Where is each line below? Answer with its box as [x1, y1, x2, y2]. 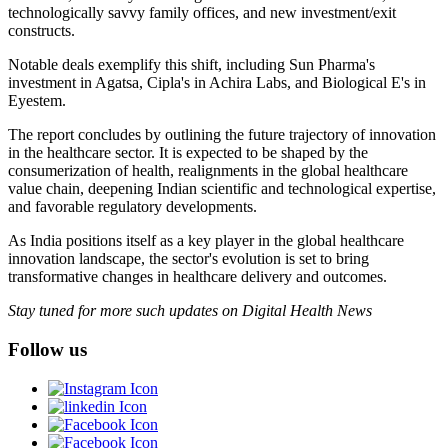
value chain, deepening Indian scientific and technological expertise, [8, 180, 436, 198]
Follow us [8, 338, 87, 360]
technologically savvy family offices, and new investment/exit [8, 4, 396, 22]
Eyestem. [8, 92, 66, 110]
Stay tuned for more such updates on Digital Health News [8, 302, 372, 320]
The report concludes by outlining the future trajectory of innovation [8, 126, 436, 144]
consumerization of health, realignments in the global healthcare [8, 162, 408, 180]
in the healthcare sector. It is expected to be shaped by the [8, 144, 368, 162]
